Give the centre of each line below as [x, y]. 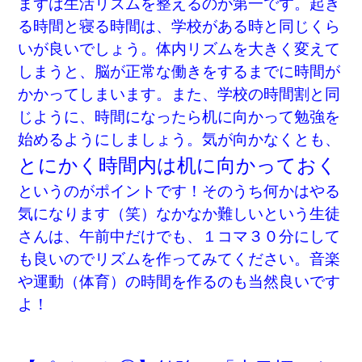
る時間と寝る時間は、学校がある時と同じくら [179, 26]
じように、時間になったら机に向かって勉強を [179, 116]
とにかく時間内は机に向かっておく [178, 165]
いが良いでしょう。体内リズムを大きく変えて [179, 48]
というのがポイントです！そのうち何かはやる [179, 191]
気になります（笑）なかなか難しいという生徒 [179, 213]
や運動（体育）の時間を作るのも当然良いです [179, 281]
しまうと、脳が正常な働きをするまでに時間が [179, 71]
